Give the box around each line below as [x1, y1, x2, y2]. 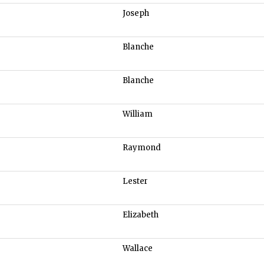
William [123, 109, 153, 120]
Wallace [123, 243, 153, 254]
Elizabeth [123, 210, 159, 220]
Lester [123, 176, 148, 187]
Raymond [123, 143, 161, 153]
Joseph [123, 8, 149, 19]
